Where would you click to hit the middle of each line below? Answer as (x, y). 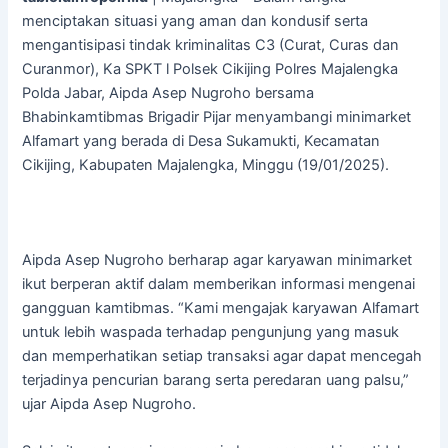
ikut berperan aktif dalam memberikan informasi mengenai (219, 283)
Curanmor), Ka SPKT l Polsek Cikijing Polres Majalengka (210, 69)
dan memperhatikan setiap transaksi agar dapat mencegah (222, 355)
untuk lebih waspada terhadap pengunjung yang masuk (211, 331)
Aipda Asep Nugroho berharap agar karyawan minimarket (217, 259)
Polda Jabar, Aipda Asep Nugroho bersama (168, 93)
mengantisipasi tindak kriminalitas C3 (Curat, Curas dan (211, 45)
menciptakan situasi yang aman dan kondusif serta (195, 21)
